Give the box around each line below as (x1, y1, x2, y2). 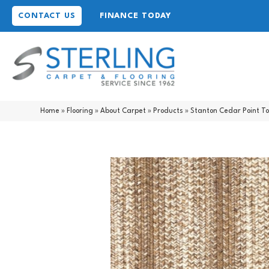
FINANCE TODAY (99, 12, 172, 20)
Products (153, 107, 184, 115)
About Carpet (100, 107, 147, 115)
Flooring (67, 107, 94, 115)
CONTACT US (18, 12, 76, 20)
